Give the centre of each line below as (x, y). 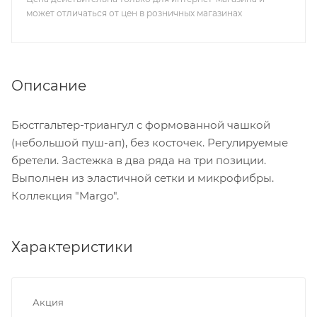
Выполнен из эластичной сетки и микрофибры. (143, 178)
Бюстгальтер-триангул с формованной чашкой (141, 125)
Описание (49, 85)
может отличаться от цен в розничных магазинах (134, 13)
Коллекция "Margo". (65, 195)
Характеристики (72, 247)
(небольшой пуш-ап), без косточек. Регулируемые (150, 142)
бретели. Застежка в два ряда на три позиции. (139, 160)
